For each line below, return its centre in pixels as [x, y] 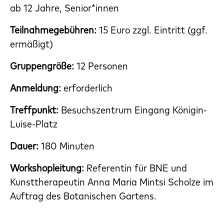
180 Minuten [66, 146]
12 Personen [101, 66]
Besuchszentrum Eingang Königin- [134, 110]
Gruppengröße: [42, 66]
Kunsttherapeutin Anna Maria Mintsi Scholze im [112, 182]
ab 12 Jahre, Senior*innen [64, 8]
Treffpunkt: [35, 110]
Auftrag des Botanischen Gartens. [83, 196]
